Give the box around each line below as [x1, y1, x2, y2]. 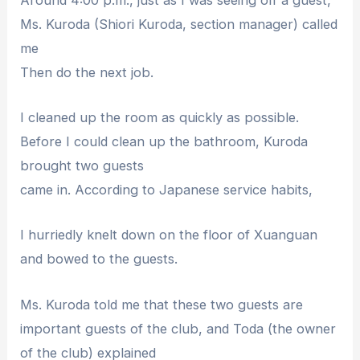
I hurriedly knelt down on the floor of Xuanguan [20, 227, 318, 243]
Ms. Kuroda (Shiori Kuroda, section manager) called [20, 15, 338, 32]
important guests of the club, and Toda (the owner [20, 320, 337, 337]
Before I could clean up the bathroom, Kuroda [20, 133, 309, 150]
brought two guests [20, 157, 145, 174]
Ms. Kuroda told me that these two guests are [20, 296, 304, 313]
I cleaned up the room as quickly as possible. [20, 109, 300, 126]
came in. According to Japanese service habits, [20, 182, 313, 198]
